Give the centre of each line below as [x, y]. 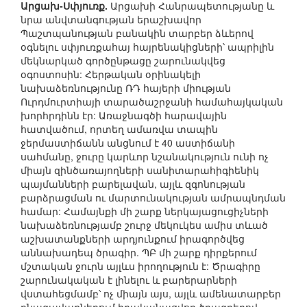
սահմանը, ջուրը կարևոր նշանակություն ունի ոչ [145, 157]
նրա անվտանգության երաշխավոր [111, 20]
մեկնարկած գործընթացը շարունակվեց [123, 61]
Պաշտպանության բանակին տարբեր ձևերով [137, 33]
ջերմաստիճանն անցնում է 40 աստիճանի [128, 143]
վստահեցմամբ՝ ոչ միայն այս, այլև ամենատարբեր [151, 294]
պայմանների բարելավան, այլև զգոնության [133, 184]
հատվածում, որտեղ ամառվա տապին [119, 129]
